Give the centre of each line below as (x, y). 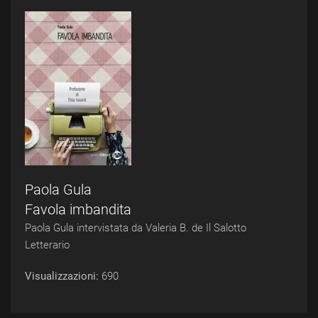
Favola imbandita (78, 209)
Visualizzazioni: (63, 276)
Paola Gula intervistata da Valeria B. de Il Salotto (136, 228)
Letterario (47, 245)
